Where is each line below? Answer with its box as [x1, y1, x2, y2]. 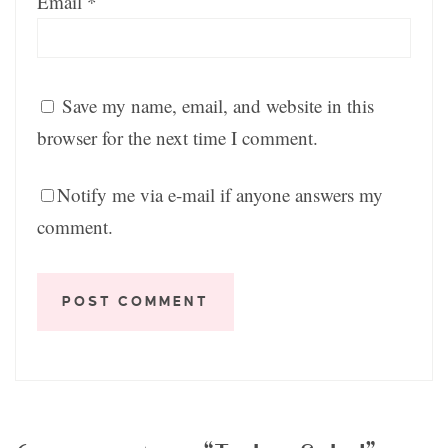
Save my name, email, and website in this [61, 92, 374, 118]
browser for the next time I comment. [36, 124, 318, 150]
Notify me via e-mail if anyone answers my [56, 181, 383, 207]
